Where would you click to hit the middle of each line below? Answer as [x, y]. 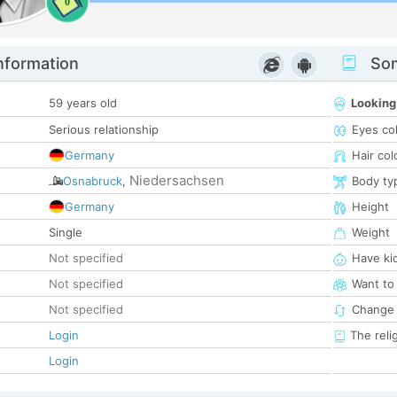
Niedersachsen [177, 181]
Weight [371, 233]
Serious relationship [104, 130]
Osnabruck [93, 181]
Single [66, 233]
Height [370, 207]
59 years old [83, 103]
